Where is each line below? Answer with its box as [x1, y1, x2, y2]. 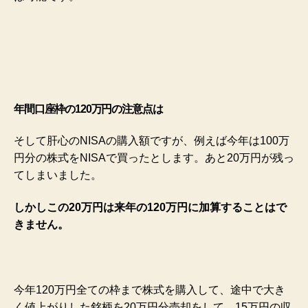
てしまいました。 [14, 168, 102, 181]
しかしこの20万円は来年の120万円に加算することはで [14, 201, 287, 214]
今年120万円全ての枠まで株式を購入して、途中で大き [14, 284, 285, 296]
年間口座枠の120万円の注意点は [14, 102, 163, 115]
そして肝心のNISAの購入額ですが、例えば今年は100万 [14, 134, 289, 146]
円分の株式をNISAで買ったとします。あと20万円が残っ [14, 151, 294, 164]
